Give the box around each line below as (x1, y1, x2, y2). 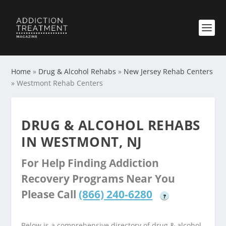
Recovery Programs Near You (21, 172, 176, 186)
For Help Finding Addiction (21, 156, 159, 170)
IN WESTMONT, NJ (21, 133, 142, 151)
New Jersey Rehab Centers (124, 67, 213, 76)
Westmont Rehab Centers (17, 78, 103, 88)
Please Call (21, 187, 79, 201)
